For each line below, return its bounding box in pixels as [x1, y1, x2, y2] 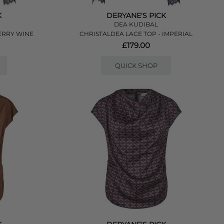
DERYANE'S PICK [106, 11, 166, 20]
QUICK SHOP [114, 61, 157, 69]
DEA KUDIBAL [114, 20, 158, 28]
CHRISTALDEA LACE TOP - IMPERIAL [79, 30, 193, 37]
